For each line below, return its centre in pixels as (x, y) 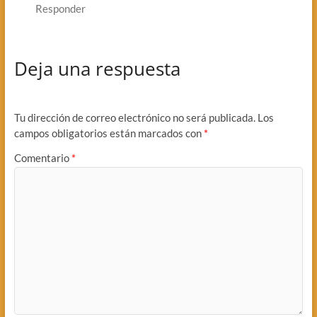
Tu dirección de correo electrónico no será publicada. (134, 117)
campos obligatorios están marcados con (109, 133)
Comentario (42, 158)
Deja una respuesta (97, 68)
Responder (60, 8)
